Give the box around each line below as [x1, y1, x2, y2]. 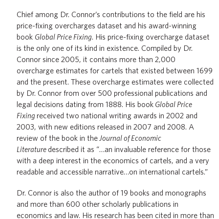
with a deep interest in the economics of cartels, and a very [17, 155, 209, 165]
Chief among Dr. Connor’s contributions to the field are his [17, 9, 205, 19]
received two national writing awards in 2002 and [35, 110, 197, 120]
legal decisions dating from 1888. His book [17, 99, 155, 109]
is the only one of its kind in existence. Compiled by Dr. [17, 43, 193, 53]
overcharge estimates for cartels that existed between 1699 [17, 66, 213, 75]
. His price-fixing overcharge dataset [92, 32, 210, 42]
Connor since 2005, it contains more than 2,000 [17, 54, 175, 64]
